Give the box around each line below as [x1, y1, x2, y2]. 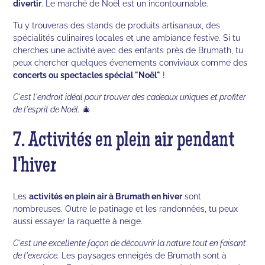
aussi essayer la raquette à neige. [13, 215, 143, 226]
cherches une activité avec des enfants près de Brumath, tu [13, 44, 244, 55]
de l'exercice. [13, 250, 60, 260]
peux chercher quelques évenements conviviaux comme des [13, 57, 248, 67]
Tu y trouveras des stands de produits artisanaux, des [13, 20, 221, 30]
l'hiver [13, 156, 57, 178]
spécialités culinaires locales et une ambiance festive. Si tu [13, 32, 241, 43]
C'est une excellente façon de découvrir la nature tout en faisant [13, 237, 247, 248]
